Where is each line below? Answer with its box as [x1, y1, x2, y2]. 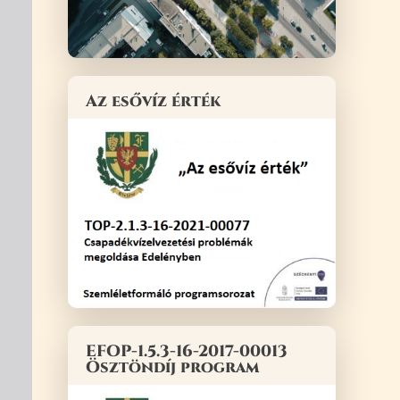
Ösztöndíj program [86, 356, 259, 379]
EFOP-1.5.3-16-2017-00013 [86, 340, 287, 363]
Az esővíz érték [86, 89, 221, 112]
